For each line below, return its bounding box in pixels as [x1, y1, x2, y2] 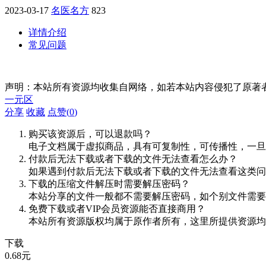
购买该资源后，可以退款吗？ [28, 128, 152, 139]
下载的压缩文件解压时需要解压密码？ [28, 178, 190, 189]
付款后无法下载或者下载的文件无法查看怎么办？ [28, 153, 237, 164]
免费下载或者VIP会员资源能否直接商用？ [28, 203, 205, 214]
